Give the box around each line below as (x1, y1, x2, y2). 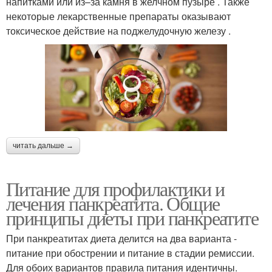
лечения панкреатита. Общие (6, 189, 220, 216)
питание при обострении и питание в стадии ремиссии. (6, 245, 254, 260)
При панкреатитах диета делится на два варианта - (6, 231, 237, 245)
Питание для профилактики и (6, 175, 225, 202)
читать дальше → (13, 141, 73, 150)
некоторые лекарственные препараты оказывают (6, 8, 231, 23)
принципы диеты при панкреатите (6, 204, 258, 231)
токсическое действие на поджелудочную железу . (6, 23, 231, 38)
